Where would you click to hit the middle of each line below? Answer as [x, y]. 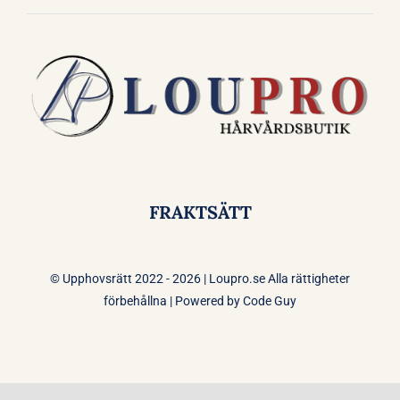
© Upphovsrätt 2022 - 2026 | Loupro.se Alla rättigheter [200, 278]
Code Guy [270, 300]
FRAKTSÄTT [200, 212]
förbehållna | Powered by [173, 300]
